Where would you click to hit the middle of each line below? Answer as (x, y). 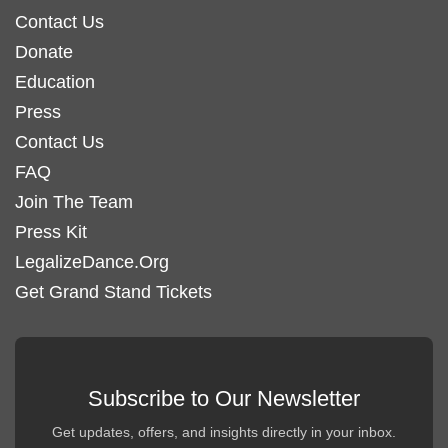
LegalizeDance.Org (92, 261)
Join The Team (74, 201)
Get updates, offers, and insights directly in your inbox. (224, 431)
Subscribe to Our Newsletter (224, 398)
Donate (44, 51)
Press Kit (51, 231)
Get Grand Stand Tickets (113, 291)
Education (55, 81)
